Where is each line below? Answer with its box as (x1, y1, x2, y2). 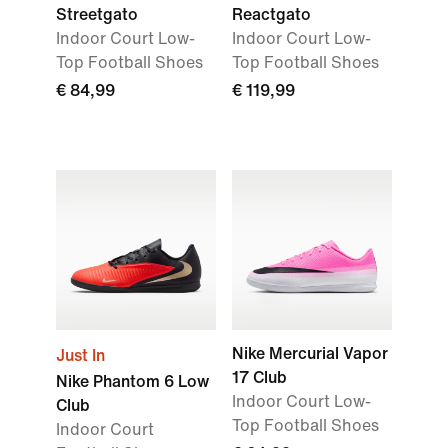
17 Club (232, 369, 287, 386)
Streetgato (56, 6, 138, 23)
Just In (56, 347, 105, 364)
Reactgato (232, 6, 311, 23)
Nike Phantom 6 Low (56, 373, 209, 390)
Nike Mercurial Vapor (232, 345, 388, 362)
